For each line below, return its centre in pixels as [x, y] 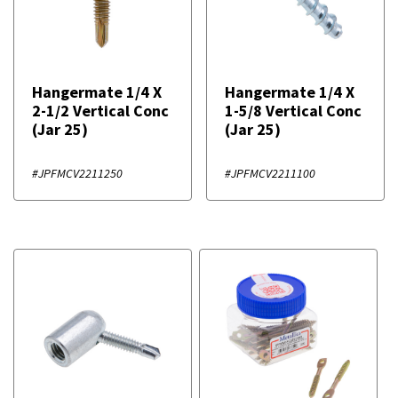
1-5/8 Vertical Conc [294, 110]
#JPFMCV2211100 [271, 173]
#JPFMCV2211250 [77, 173]
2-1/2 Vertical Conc [100, 110]
